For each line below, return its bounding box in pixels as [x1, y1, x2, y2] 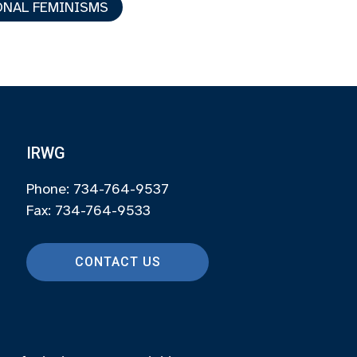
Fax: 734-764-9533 [25, 202, 151, 219]
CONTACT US [74, 254, 161, 269]
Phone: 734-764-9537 [25, 180, 169, 198]
